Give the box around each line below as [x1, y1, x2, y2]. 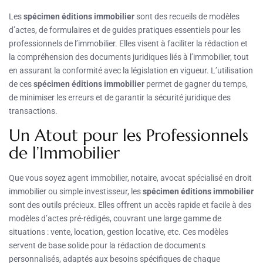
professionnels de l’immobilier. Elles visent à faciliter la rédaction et [9, 39, 248, 49]
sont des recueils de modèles [134, 12, 240, 22]
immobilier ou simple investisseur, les [9, 187, 143, 197]
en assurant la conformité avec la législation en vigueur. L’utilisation [9, 66, 253, 76]
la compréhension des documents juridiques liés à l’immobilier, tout [9, 52, 249, 62]
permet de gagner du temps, [144, 79, 248, 89]
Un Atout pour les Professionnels [9, 125, 248, 146]
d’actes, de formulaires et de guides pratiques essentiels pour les [9, 25, 241, 35]
